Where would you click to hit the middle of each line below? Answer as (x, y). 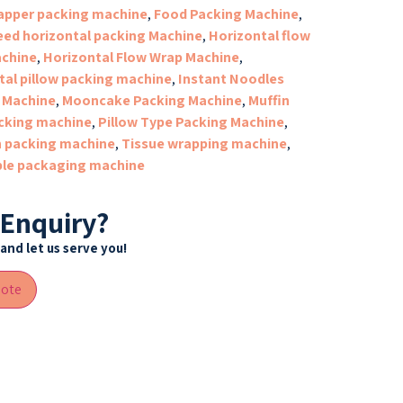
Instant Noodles (231, 78)
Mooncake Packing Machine (152, 100)
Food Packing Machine (226, 13)
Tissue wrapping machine (204, 143)
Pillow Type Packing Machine (191, 121)
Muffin (269, 100)
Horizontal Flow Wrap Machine (141, 57)
